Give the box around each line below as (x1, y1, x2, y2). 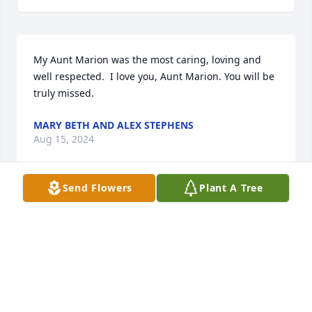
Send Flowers (62, 181, 133, 194)
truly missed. (33, 86, 94, 100)
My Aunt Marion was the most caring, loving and (33, 53, 261, 67)
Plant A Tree (199, 181, 263, 194)
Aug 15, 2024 (33, 132, 94, 146)
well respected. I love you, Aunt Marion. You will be (33, 70, 274, 84)
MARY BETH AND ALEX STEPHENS (33, 118, 194, 132)
